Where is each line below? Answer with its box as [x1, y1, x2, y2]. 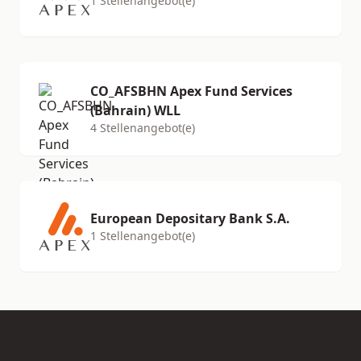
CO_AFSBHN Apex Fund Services [90, 82, 293, 100]
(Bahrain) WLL [90, 102, 180, 119]
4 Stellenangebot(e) [90, 120, 195, 135]
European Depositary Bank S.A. [90, 210, 290, 227]
